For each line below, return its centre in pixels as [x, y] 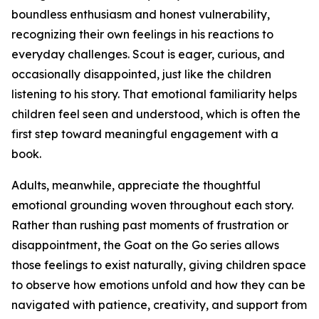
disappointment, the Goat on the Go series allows [145, 245]
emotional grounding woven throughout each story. [152, 205]
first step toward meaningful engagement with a [145, 134]
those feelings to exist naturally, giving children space [159, 265]
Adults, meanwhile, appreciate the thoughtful [136, 185]
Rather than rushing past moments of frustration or [150, 225]
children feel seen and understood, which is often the [156, 114]
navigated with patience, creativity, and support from [159, 305]
